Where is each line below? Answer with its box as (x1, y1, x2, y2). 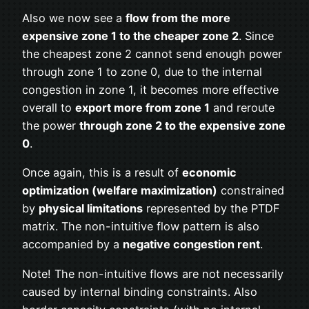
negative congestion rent (123, 237, 260, 252)
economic (182, 166, 237, 180)
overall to (22, 100, 75, 114)
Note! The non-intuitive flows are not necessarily (22, 266, 283, 281)
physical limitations (39, 201, 143, 216)
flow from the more (126, 10, 230, 25)
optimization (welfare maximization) (22, 183, 217, 198)
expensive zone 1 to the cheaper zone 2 (22, 28, 239, 43)
